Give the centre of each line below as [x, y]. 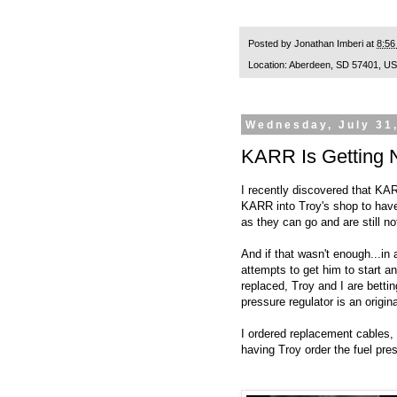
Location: [269, 65]
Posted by [271, 44]
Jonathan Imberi [329, 44]
